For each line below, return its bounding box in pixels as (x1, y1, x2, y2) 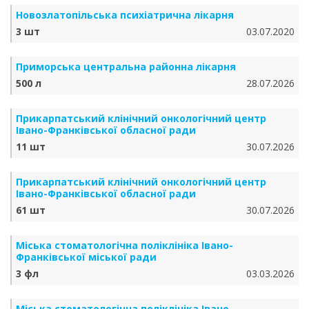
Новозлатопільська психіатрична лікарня (16, 8, 234, 21)
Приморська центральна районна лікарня (16, 60, 236, 73)
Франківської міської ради (16, 250, 157, 263)
